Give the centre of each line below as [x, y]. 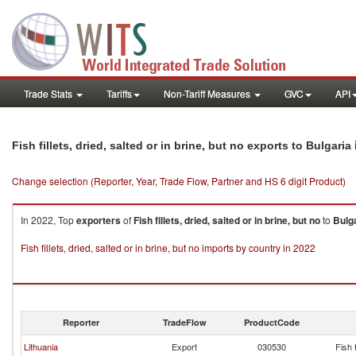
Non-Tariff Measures [208, 93]
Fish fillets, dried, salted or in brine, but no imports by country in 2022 [168, 248]
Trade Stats [49, 93]
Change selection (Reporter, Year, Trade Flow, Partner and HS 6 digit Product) [179, 181]
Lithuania [41, 346]
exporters [99, 220]
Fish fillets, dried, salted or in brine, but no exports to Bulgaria [182, 145]
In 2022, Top [48, 220]
